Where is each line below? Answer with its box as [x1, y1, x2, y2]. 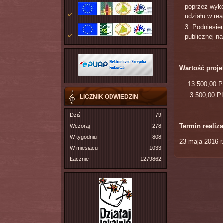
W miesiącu [69, 144, 98, 151]
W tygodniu [69, 133, 97, 140]
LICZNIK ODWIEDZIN [80, 93, 138, 100]
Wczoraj [69, 122, 90, 129]
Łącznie [69, 155, 89, 162]
